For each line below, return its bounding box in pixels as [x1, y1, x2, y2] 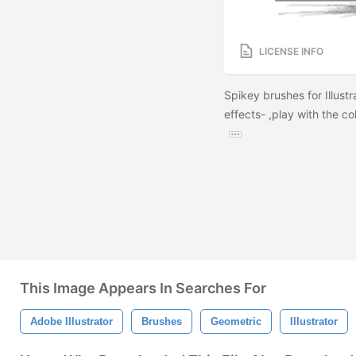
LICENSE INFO [259, 45, 323, 58]
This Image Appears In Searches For [20, 280, 266, 296]
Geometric [211, 315, 261, 327]
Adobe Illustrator [30, 315, 113, 327]
